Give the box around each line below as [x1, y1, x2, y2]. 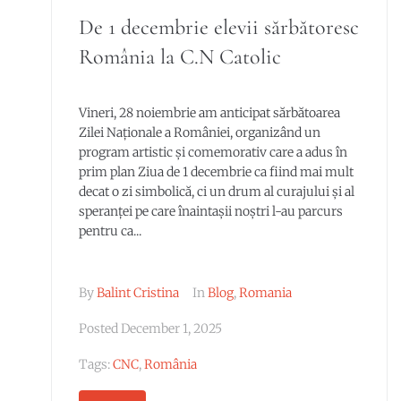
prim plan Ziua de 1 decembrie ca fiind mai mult [78, 164, 354, 180]
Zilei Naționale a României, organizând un [78, 124, 320, 141]
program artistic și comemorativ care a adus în [78, 144, 347, 160]
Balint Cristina [96, 285, 179, 301]
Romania [238, 285, 292, 301]
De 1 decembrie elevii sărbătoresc [78, 14, 359, 40]
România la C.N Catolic [78, 44, 281, 70]
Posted [78, 320, 121, 337]
